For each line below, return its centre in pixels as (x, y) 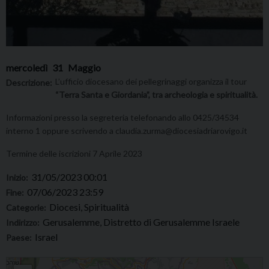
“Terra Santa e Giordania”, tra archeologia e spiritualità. (156, 94)
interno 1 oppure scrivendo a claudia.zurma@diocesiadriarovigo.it (127, 130)
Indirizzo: (23, 222)
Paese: (19, 237)
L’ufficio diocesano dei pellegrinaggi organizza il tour (151, 81)
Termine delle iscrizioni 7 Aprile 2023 (74, 153)
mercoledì (27, 67)
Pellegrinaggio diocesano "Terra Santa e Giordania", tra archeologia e (120, 262)
